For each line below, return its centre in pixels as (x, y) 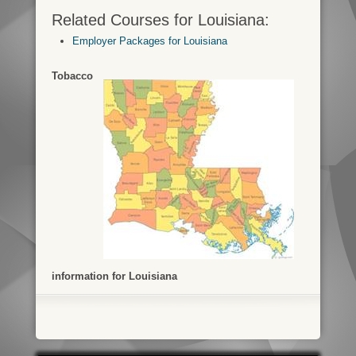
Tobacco (72, 75)
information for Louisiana (114, 276)
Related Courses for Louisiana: (160, 20)
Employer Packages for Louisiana (149, 41)
